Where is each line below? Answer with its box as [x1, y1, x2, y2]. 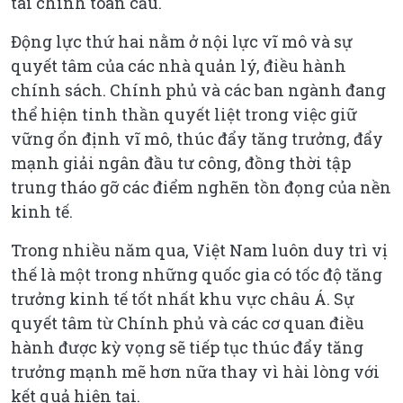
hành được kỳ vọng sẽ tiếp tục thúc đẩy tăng [11, 336, 363, 358]
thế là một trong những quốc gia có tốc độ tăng [11, 263, 382, 285]
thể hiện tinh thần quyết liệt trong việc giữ [11, 103, 357, 125]
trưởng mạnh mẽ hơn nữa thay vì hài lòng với [11, 360, 380, 382]
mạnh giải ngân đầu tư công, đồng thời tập [11, 151, 351, 174]
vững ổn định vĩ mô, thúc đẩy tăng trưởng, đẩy [11, 127, 383, 149]
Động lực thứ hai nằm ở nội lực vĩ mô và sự [11, 30, 353, 52]
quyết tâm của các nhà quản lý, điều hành [11, 54, 346, 76]
